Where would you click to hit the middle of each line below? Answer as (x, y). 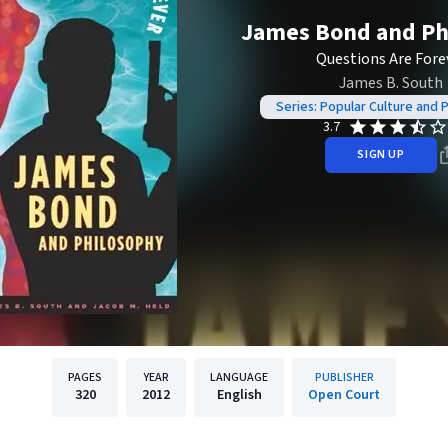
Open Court (344, 395)
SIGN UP (381, 154)
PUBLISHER (344, 377)
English (239, 395)
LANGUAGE (239, 377)
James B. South (391, 83)
